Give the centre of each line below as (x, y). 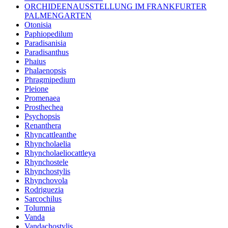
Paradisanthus (47, 52)
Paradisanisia (45, 43)
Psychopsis (42, 117)
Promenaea (42, 98)
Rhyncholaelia (48, 144)
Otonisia (38, 25)
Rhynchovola (46, 181)
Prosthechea (44, 107)
